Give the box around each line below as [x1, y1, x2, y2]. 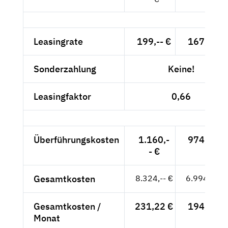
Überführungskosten [34, 134, 119, 146]
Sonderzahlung [34, 63, 96, 75]
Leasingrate [34, 36, 83, 48]
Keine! [168, 63, 194, 75]
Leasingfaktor [34, 91, 91, 103]
